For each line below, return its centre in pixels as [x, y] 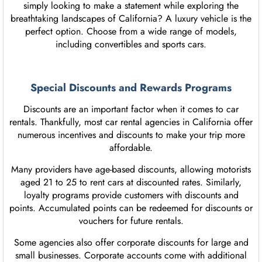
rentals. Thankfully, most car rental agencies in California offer [131, 122]
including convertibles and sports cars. [131, 44]
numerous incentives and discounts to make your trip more [131, 135]
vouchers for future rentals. [131, 221]
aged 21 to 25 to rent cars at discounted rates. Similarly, [131, 182]
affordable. [131, 148]
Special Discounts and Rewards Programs [131, 88]
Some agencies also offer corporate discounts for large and [131, 243]
